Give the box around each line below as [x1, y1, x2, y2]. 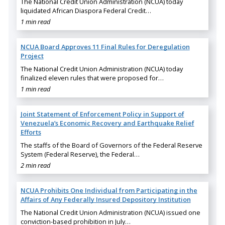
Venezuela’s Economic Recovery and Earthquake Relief [20, 118, 194, 128]
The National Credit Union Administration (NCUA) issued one [20, 207, 200, 217]
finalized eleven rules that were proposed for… [20, 73, 164, 82]
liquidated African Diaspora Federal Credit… [20, 6, 151, 15]
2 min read [20, 160, 50, 170]
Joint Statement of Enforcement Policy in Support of [20, 109, 184, 119]
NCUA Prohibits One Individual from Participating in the [20, 185, 197, 195]
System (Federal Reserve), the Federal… [20, 149, 140, 159]
